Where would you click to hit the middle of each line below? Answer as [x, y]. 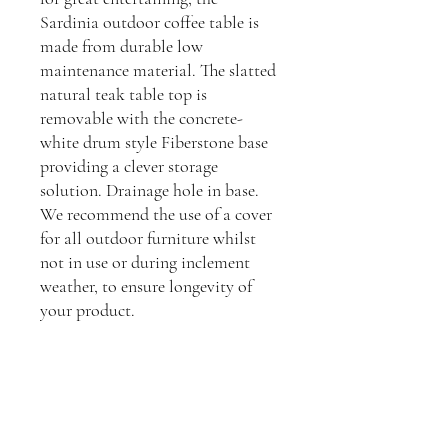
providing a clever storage [129, 166]
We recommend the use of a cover [156, 214]
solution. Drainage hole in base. [149, 190]
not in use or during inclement [145, 262]
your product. [89, 310]
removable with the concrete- [141, 118]
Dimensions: [83, 358]
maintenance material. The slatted [158, 70]
